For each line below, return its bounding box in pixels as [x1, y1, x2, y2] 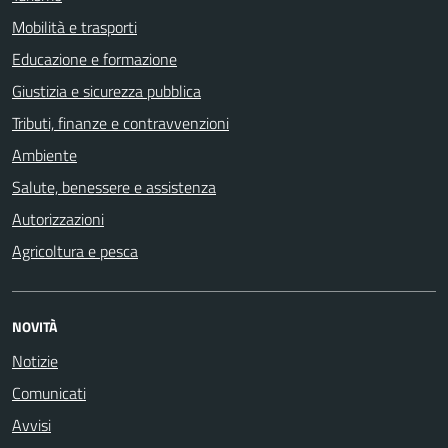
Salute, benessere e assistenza [12, 174, 216, 199]
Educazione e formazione [12, 46, 177, 71]
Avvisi [12, 412, 51, 437]
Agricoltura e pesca [12, 238, 138, 263]
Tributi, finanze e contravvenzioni [12, 110, 229, 135]
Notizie [12, 348, 58, 373]
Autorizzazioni [12, 206, 104, 231]
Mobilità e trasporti [12, 14, 137, 39]
